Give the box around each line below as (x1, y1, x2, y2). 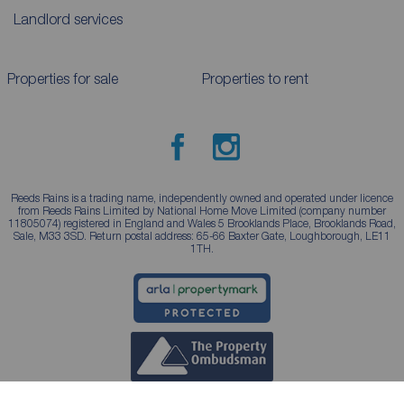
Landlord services (14, 10, 123, 27)
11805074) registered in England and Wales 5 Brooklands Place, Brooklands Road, (8, 216, 396, 230)
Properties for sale (6, 69, 118, 87)
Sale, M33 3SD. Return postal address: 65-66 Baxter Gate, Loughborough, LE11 (14, 228, 390, 243)
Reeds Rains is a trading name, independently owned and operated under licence (11, 190, 393, 205)
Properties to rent (202, 69, 308, 87)
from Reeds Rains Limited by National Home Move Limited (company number (18, 203, 386, 217)
